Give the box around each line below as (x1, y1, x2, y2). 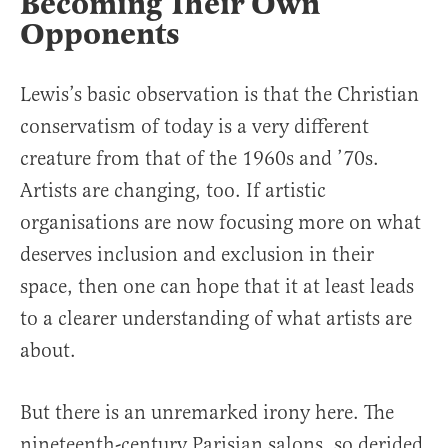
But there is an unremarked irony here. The (20, 400, 394, 426)
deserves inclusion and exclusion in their (20, 242, 374, 268)
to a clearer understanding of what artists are (20, 306, 412, 332)
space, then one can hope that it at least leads (20, 274, 414, 300)
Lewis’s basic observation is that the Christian (20, 82, 419, 108)
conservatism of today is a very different (20, 114, 369, 140)
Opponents (20, 15, 180, 54)
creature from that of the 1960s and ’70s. (20, 146, 379, 172)
